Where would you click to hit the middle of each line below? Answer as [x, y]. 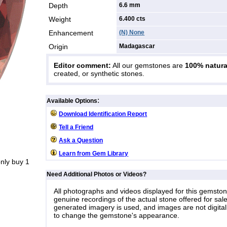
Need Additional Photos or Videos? [97, 174]
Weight [60, 19]
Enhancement [71, 33]
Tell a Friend [76, 127]
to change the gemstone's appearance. [117, 215]
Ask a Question [81, 140]
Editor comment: [83, 65]
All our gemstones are [148, 65]
